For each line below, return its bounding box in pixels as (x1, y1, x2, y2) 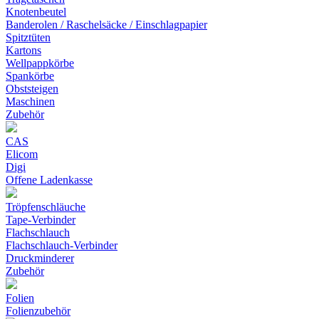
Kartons (6, 44, 41, 56)
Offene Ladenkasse (6, 174, 93, 186)
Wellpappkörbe (6, 57, 74, 69)
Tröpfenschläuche (6, 201, 85, 213)
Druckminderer (6, 252, 74, 264)
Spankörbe (6, 70, 54, 82)
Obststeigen (6, 83, 58, 95)
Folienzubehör (6, 305, 70, 317)
